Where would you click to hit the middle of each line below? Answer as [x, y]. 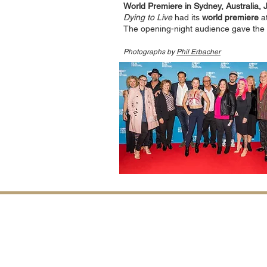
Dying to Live [148, 17]
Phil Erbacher [198, 52]
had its [187, 17]
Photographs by [150, 52]
